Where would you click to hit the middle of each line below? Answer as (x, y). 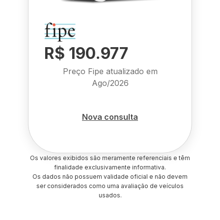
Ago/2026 (110, 83)
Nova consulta (110, 117)
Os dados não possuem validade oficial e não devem (110, 177)
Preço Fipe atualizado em (110, 71)
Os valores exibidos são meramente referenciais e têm (110, 158)
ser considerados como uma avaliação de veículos (110, 186)
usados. (110, 195)
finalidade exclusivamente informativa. (110, 167)
